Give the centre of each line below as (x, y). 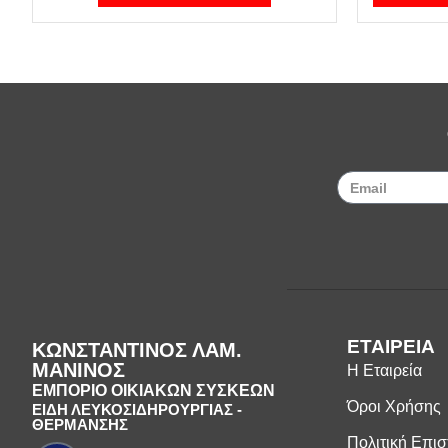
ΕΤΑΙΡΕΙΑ (390, 347)
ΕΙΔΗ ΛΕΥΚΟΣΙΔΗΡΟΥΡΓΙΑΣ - (137, 410)
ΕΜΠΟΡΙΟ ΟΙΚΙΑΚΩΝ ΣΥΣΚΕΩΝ (153, 391)
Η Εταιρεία (384, 371)
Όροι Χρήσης (393, 407)
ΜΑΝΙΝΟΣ (78, 370)
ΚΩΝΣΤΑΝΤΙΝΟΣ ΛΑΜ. (137, 350)
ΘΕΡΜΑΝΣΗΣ (80, 425)
